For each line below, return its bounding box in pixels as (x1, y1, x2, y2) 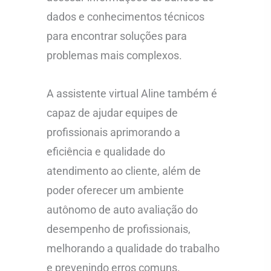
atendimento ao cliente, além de (47, 165, 201, 177)
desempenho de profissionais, (47, 223, 191, 235)
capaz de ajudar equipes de (47, 106, 178, 119)
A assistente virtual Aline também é (47, 87, 218, 100)
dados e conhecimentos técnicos (47, 10, 205, 23)
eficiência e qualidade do (47, 145, 166, 158)
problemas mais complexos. (47, 48, 183, 62)
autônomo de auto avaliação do (47, 203, 198, 216)
